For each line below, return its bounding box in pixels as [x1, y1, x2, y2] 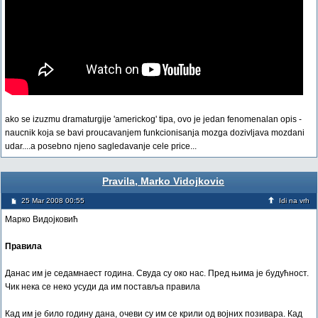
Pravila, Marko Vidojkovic [102, 175, 224, 187]
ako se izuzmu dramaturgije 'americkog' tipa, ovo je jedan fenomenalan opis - [5, 114, 302, 124]
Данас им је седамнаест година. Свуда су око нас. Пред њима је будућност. [5, 268, 309, 278]
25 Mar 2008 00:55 [21, 197, 84, 204]
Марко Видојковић [5, 214, 78, 224]
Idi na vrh [279, 197, 309, 204]
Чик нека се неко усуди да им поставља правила [5, 282, 200, 292]
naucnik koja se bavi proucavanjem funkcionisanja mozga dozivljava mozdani [5, 128, 305, 138]
